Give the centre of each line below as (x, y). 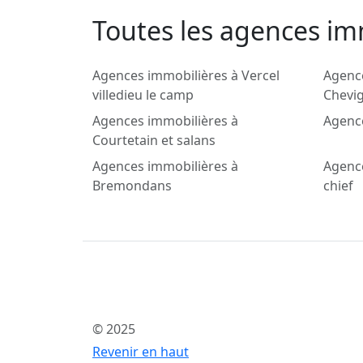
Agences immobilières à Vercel (186, 76)
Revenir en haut (141, 352)
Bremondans (132, 186)
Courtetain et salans (154, 141)
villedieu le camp (143, 95)
